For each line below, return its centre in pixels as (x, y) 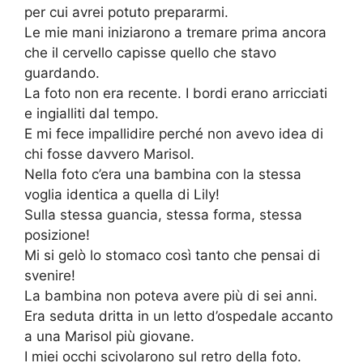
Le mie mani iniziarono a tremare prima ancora (175, 33)
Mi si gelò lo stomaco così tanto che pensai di (172, 256)
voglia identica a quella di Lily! (122, 195)
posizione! (57, 235)
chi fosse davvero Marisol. (109, 154)
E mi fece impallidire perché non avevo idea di (174, 134)
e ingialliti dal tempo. (92, 114)
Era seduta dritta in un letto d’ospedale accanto (179, 316)
